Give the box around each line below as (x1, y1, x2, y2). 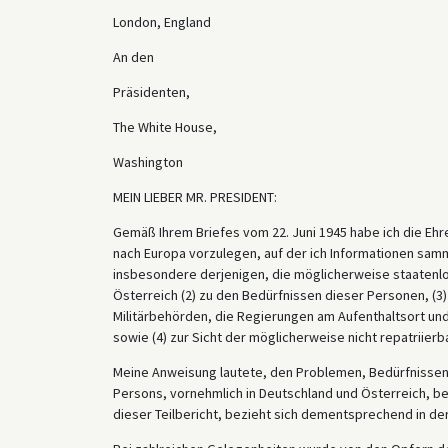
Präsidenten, (112, 82, 190, 101)
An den (112, 47, 154, 66)
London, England (112, 12, 211, 31)
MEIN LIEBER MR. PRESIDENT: (112, 187, 277, 206)
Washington (112, 152, 183, 171)
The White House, (112, 117, 217, 136)
